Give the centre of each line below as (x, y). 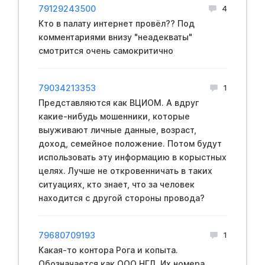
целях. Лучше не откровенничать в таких (125, 170)
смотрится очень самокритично (106, 50)
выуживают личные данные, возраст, (117, 130)
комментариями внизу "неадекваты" (115, 37)
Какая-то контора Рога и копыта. (108, 250)
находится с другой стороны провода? (121, 198)
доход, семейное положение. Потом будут (130, 143)
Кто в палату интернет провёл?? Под (116, 23)
